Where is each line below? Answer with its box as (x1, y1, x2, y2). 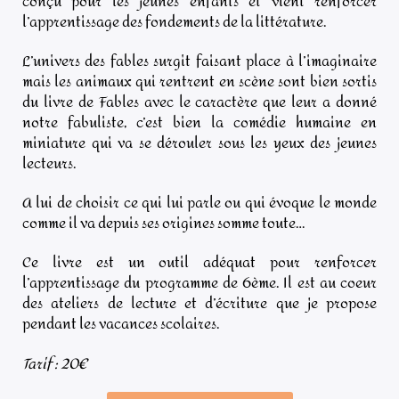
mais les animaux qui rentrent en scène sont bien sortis (22, 67, 377, 95)
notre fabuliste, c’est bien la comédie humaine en (22, 108, 377, 136)
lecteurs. (22, 149, 76, 177)
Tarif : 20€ (22, 349, 87, 378)
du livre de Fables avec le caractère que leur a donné (22, 87, 377, 116)
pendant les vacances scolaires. (22, 310, 219, 338)
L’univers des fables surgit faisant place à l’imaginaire (22, 46, 377, 75)
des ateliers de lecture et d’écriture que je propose (22, 289, 377, 318)
